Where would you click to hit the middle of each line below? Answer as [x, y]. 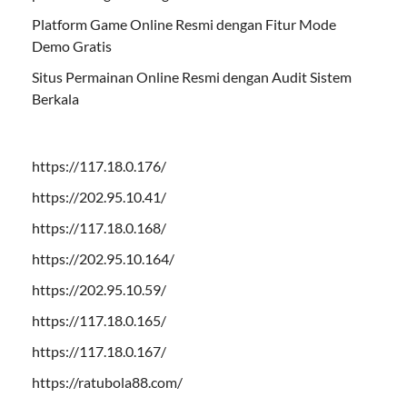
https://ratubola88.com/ [107, 382]
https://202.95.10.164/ [103, 258]
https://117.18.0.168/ [99, 227]
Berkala [55, 98]
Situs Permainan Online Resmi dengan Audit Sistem [192, 76]
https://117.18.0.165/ [99, 320]
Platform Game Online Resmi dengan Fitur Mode [184, 24]
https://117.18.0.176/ [99, 165]
